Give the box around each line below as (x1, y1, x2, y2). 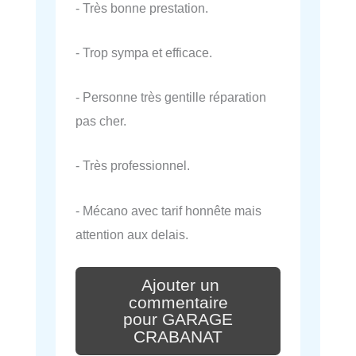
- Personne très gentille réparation (75, 90, 266, 105)
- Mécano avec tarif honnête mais (75, 203, 261, 218)
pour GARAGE (123, 310, 233, 330)
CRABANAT (133, 327, 222, 347)
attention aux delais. (75, 226, 188, 242)
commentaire (128, 292, 228, 312)
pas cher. (75, 114, 126, 129)
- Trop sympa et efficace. (75, 44, 212, 60)
